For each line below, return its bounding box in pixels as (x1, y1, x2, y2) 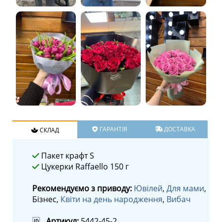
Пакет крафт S (39, 150, 94, 162)
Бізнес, (32, 194, 60, 205)
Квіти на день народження (60, 194, 163, 205)
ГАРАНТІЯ (98, 125, 128, 134)
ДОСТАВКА (162, 125, 195, 134)
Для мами (166, 183, 204, 194)
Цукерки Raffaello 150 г (39, 161, 129, 172)
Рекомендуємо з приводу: (32, 183, 132, 194)
